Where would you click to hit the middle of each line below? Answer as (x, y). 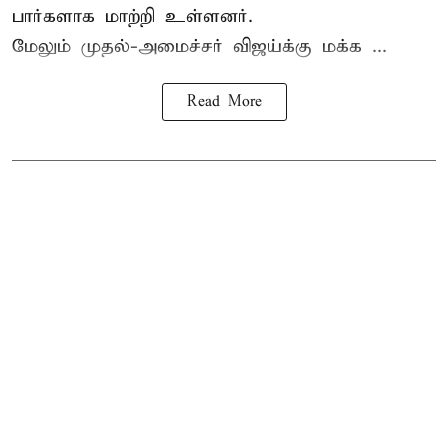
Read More (224, 101)
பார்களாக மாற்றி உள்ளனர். (132, 16)
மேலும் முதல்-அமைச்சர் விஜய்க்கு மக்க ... (199, 46)
